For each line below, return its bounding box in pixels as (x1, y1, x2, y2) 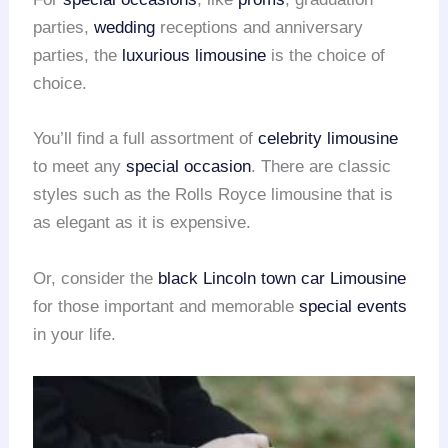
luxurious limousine (122, 46, 267, 66)
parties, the (33, 46, 123, 66)
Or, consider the (33, 268, 159, 288)
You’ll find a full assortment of (33, 129, 259, 149)
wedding (94, 18, 156, 38)
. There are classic (251, 157, 392, 177)
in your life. (33, 324, 117, 344)
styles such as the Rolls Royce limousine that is (33, 185, 394, 205)
